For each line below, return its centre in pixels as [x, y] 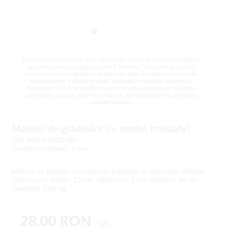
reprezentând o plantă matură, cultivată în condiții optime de [111, 81]
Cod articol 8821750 [44, 140]
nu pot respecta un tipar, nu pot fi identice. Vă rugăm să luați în [111, 67]
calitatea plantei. [111, 102]
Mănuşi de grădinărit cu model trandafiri [101, 129]
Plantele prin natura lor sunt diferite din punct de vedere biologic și [111, 60]
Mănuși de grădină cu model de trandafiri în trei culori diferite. [108, 172]
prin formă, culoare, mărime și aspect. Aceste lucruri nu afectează [111, 95]
